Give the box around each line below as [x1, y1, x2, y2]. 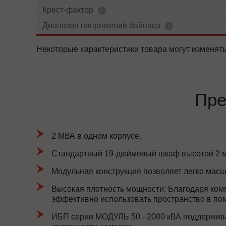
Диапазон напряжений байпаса [42, 21, 162, 30]
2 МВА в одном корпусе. [51, 132, 141, 140]
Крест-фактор [42, 6, 95, 14]
